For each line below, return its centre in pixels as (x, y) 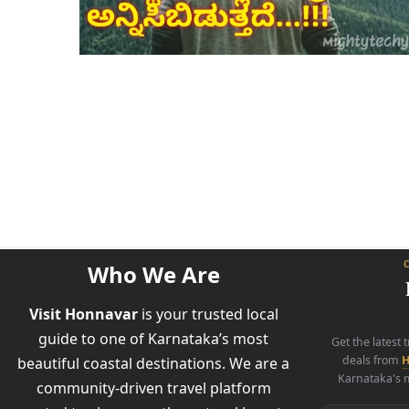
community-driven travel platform (153, 388)
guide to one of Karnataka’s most (153, 339)
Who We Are (153, 274)
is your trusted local (208, 314)
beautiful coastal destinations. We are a (153, 363)
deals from (372, 360)
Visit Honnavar (83, 314)
